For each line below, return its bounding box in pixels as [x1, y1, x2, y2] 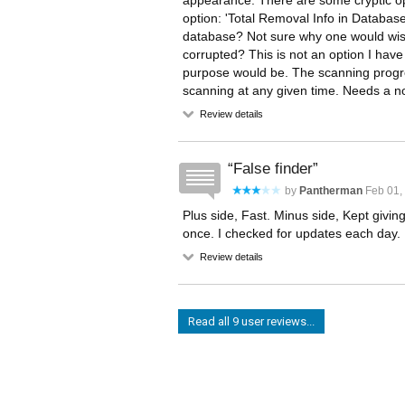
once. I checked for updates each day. [183, 226, 400, 240]
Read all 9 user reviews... [188, 315, 315, 328]
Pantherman [299, 184, 363, 197]
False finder [233, 160, 313, 177]
